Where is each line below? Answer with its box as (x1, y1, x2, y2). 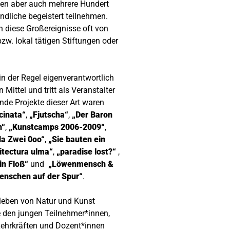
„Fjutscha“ (29, 109, 68, 120)
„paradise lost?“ (56, 146, 116, 157)
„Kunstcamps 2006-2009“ (9, 122, 105, 132)
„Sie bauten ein (48, 134, 105, 144)
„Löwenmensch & (48, 159, 113, 169)
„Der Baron (72, 109, 112, 120)
